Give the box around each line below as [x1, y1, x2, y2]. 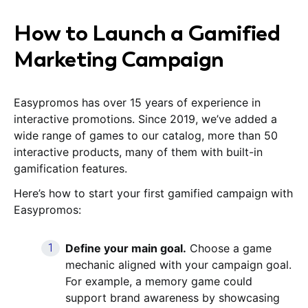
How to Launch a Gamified [14, 18, 280, 47]
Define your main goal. [65, 241, 186, 255]
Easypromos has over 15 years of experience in [14, 95, 261, 109]
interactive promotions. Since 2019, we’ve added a [14, 111, 277, 126]
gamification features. [14, 161, 127, 175]
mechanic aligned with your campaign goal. [65, 257, 291, 272]
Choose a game [186, 241, 272, 255]
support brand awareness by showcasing [65, 290, 280, 305]
